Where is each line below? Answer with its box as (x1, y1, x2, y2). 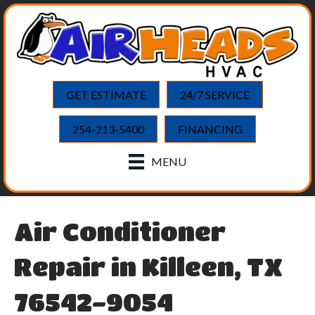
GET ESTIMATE (65, 87, 146, 101)
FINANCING (178, 122, 243, 136)
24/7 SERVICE (179, 87, 250, 101)
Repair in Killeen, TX (14, 252, 283, 281)
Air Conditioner (14, 217, 226, 246)
